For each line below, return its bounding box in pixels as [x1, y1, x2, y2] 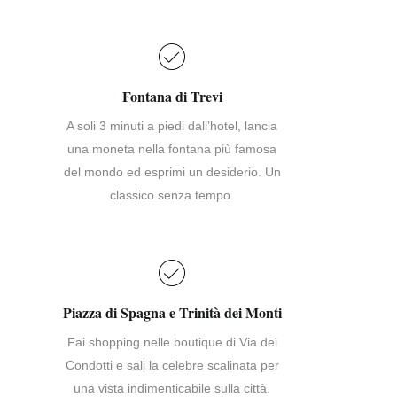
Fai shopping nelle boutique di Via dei [66, 334, 277, 349]
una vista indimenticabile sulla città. [74, 380, 270, 395]
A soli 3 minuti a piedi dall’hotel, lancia [66, 118, 277, 133]
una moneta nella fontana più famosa [67, 141, 276, 156]
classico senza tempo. [110, 187, 234, 202]
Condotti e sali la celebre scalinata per [65, 357, 279, 372]
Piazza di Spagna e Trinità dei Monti [62, 301, 282, 323]
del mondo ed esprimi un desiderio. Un [63, 164, 281, 179]
